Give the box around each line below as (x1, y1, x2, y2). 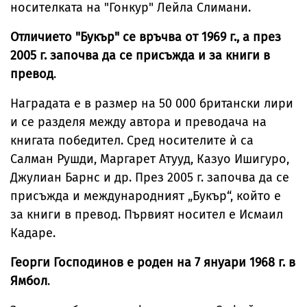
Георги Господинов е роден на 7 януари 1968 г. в (10, 255, 295, 271)
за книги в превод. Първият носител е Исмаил (10, 207, 283, 223)
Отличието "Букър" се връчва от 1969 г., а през (10, 29, 281, 45)
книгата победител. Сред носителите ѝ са (10, 133, 254, 149)
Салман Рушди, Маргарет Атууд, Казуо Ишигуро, (10, 151, 289, 167)
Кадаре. (10, 225, 56, 241)
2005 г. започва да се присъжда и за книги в (10, 48, 270, 64)
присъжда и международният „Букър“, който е (10, 188, 281, 204)
